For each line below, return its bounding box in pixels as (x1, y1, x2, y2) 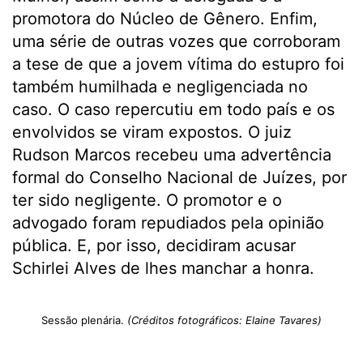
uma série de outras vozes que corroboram (12, 32, 340, 52)
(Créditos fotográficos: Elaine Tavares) (127, 314, 322, 327)
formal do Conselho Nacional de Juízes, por (12, 168, 347, 188)
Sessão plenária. (41, 314, 127, 327)
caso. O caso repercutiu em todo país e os (12, 100, 335, 120)
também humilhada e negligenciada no (12, 77, 308, 97)
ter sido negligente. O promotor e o (12, 190, 282, 211)
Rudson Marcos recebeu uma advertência (12, 145, 331, 165)
